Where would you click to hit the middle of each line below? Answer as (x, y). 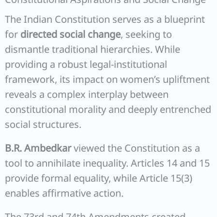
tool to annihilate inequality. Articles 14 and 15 (107, 163)
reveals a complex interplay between (87, 94)
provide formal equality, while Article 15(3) (99, 178)
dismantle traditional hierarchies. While (93, 49)
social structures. (43, 124)
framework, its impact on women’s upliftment (107, 79)
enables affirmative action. (64, 193)
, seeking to (146, 34)
